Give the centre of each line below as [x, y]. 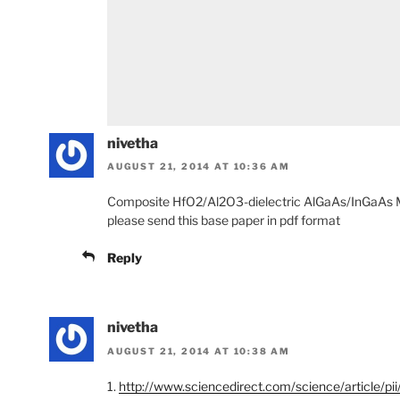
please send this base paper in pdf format [224, 221]
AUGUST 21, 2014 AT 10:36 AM [199, 167]
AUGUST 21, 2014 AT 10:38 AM [199, 350]
